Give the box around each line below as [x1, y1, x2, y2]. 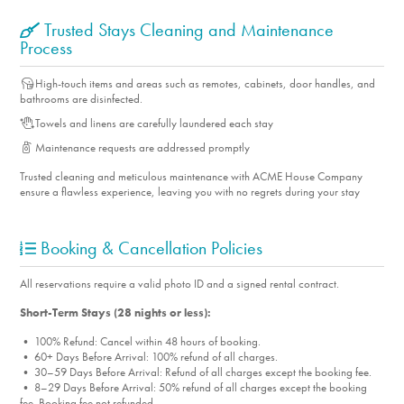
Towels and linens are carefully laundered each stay [34, 115, 273, 131]
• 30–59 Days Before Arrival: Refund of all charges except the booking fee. [20, 363, 372, 380]
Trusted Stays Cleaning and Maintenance [40, 17, 335, 41]
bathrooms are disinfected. [20, 90, 143, 106]
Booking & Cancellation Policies [36, 235, 263, 260]
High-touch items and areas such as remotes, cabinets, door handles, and [34, 75, 375, 91]
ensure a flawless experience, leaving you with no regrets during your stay [20, 183, 361, 199]
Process [20, 35, 73, 60]
